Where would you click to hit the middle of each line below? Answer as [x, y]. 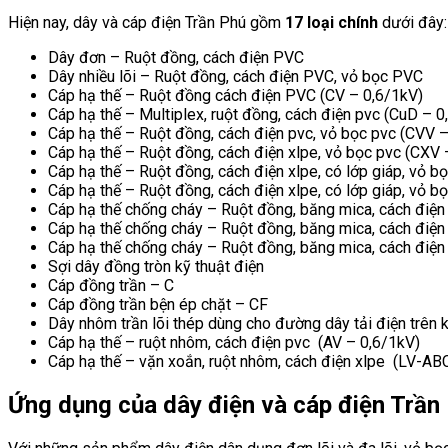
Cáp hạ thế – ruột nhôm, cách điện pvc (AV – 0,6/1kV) [234, 342]
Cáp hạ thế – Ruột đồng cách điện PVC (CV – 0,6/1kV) [235, 95]
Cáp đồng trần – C [111, 285]
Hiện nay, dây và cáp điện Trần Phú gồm [146, 22]
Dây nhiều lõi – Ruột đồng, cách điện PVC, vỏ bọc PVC [235, 76]
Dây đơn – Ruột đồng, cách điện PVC [176, 57]
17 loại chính [331, 22]
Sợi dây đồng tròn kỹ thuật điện [156, 266]
